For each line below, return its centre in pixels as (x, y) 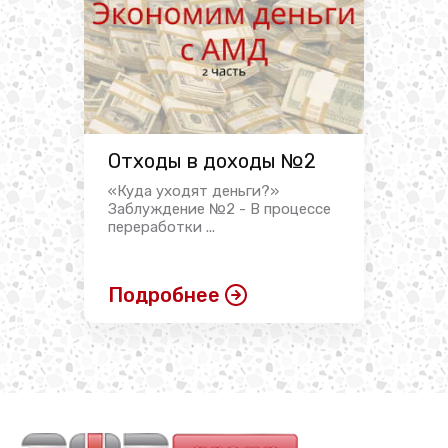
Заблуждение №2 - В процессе (219, 209)
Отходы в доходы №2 (212, 161)
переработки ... (161, 227)
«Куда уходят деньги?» (193, 191)
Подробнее (164, 295)
